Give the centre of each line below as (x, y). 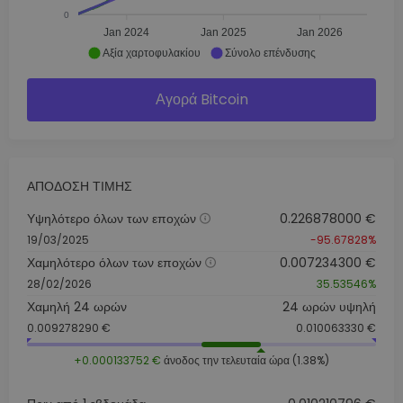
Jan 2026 (320, 33)
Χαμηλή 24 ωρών (77, 306)
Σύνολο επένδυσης (270, 53)
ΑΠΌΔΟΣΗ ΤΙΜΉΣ (80, 186)
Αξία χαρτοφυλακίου (152, 53)
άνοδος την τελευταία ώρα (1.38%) (245, 360)
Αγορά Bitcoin (201, 99)
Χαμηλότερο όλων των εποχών (114, 262)
